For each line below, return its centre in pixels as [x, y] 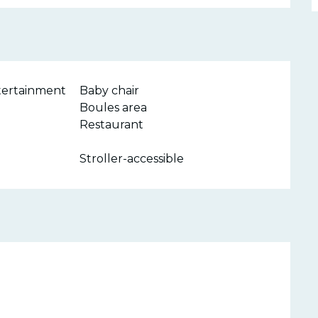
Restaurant [112, 124]
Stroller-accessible [132, 158]
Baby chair [110, 90]
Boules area [114, 107]
